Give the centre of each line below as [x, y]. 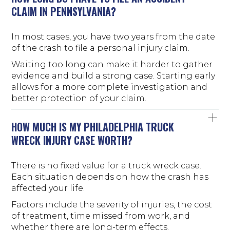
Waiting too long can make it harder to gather [112, 64]
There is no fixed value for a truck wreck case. [107, 165]
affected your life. [48, 188]
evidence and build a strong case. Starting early [113, 75]
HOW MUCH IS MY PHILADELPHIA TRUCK [93, 127]
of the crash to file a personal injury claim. [101, 48]
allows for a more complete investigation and [110, 87]
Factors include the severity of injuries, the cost [112, 204]
